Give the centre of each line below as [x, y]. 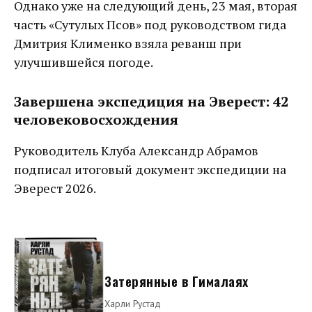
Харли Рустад [133, 304]
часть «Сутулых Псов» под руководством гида [150, 24]
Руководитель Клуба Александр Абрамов [136, 150]
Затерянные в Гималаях [177, 281]
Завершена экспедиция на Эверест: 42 [151, 101]
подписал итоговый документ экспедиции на [150, 169]
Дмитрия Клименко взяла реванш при [128, 43]
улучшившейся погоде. [84, 62]
